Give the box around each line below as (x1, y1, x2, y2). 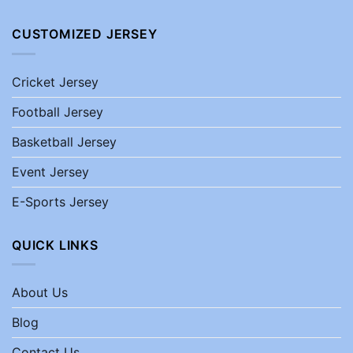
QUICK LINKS (12, 236, 98, 253)
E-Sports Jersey (12, 193, 109, 210)
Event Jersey (12, 163, 89, 180)
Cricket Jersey (12, 73, 98, 90)
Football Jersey (12, 103, 103, 120)
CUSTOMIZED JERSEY (12, 25, 158, 42)
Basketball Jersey (12, 133, 117, 150)
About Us (12, 284, 68, 301)
